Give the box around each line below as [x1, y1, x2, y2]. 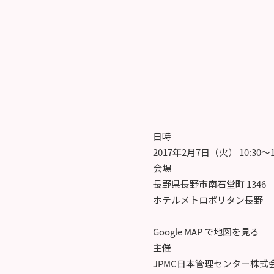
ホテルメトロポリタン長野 [152, 193, 263, 206]
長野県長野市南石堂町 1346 [152, 177, 266, 190]
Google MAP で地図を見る [152, 224, 259, 238]
